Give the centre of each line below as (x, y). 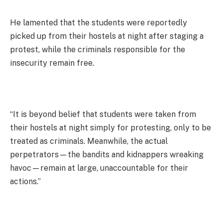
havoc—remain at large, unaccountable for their (99, 168)
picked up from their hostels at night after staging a (107, 36)
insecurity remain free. (52, 63)
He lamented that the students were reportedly (99, 22)
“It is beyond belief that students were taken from (103, 114)
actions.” (25, 181)
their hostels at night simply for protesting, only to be (111, 127)
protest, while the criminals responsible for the (98, 49)
